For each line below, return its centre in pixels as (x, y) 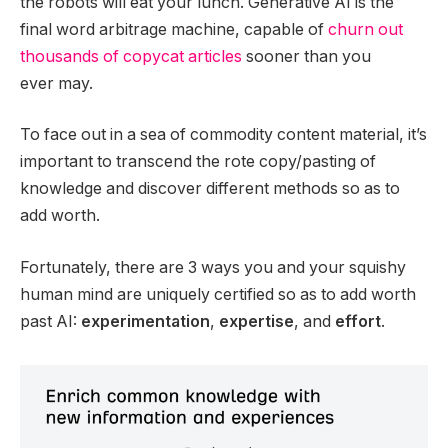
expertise (256, 321)
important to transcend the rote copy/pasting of (198, 162)
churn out (365, 29)
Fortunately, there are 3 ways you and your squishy (213, 267)
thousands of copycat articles (131, 56)
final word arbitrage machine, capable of (174, 29)
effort (358, 321)
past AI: (50, 321)
